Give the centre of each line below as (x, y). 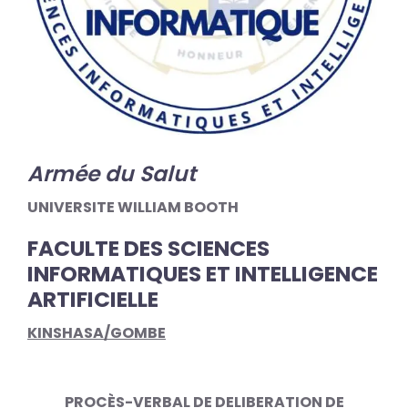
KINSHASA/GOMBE (97, 333)
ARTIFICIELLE (93, 300)
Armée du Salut (112, 174)
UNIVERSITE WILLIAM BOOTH (133, 208)
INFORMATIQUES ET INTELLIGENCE (203, 274)
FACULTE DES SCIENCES (148, 249)
